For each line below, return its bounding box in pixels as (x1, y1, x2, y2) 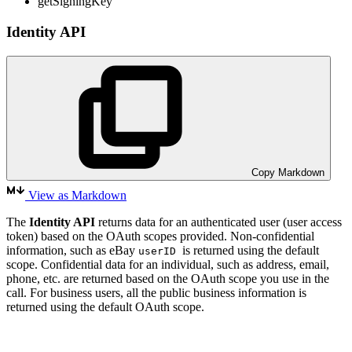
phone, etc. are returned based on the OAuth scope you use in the (6, 271, 329, 285)
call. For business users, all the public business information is (6, 285, 306, 299)
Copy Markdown (248, 166, 324, 178)
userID (138, 244, 182, 257)
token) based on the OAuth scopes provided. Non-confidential (6, 229, 314, 243)
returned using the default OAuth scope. (6, 299, 204, 313)
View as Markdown (25, 188, 126, 202)
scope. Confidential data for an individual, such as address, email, (6, 257, 329, 271)
